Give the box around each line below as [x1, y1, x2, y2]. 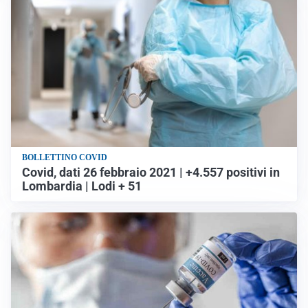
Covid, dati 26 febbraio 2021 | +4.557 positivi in [22, 166, 280, 180]
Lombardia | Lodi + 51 [22, 179, 142, 194]
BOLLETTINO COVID [22, 153, 107, 163]
